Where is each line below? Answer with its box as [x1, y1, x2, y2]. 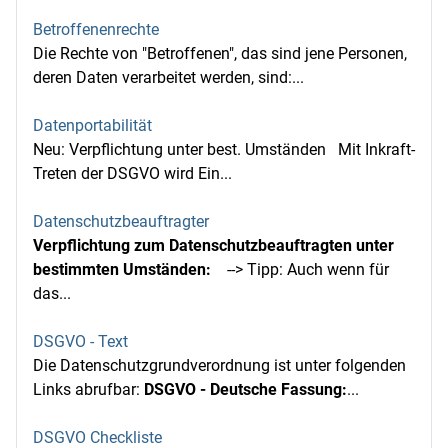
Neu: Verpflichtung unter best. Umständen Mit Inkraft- [33, 140, 415, 159]
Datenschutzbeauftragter [33, 212, 209, 231]
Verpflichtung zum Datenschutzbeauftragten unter [33, 236, 394, 255]
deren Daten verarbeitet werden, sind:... [33, 68, 304, 87]
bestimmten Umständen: [33, 260, 211, 279]
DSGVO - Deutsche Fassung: [144, 380, 347, 399]
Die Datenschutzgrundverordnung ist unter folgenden [33, 356, 406, 375]
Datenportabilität [33, 116, 152, 135]
